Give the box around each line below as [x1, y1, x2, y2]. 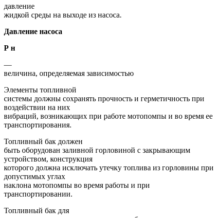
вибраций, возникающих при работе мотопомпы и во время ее [4, 111, 213, 120]
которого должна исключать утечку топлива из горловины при [4, 163, 214, 172]
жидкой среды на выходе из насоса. [4, 10, 122, 19]
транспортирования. [4, 120, 72, 129]
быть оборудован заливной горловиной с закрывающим [4, 145, 190, 154]
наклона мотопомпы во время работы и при [4, 181, 150, 189]
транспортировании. [4, 189, 73, 198]
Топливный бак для [4, 206, 69, 215]
